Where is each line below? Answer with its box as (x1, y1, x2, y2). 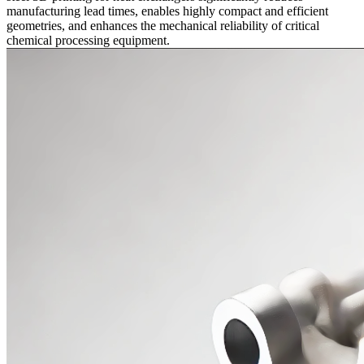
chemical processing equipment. (6, 33, 170, 48)
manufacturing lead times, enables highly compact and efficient (6, 4, 328, 19)
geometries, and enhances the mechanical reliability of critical (6, 19, 319, 33)
